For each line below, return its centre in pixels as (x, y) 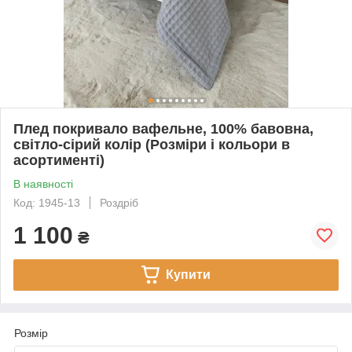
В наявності (43, 183)
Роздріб (119, 202)
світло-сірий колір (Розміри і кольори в (152, 144)
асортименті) (59, 160)
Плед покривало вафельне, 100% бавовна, (163, 128)
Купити (188, 274)
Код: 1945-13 (47, 202)
